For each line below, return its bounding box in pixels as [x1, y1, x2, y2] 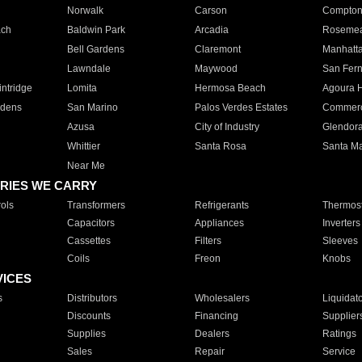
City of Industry [194, 121, 259, 133]
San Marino [66, 102, 118, 113]
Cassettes [66, 235, 111, 246]
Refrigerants [194, 200, 249, 211]
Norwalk [66, 5, 103, 16]
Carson [194, 5, 227, 16]
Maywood [194, 63, 238, 74]
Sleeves [322, 235, 358, 246]
